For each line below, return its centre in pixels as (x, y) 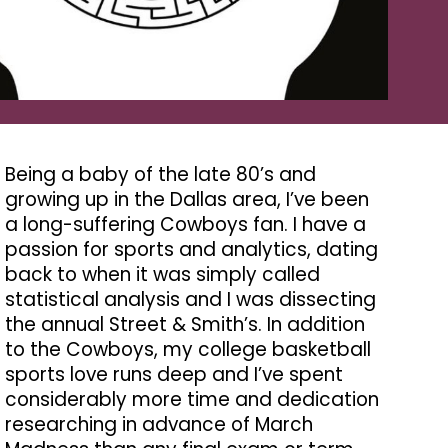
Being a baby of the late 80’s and (160, 174)
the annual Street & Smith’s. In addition (184, 324)
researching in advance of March (158, 424)
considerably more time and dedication (191, 399)
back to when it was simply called (162, 274)
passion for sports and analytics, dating (191, 249)
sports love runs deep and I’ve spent (173, 374)
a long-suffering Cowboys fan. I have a (185, 224)
